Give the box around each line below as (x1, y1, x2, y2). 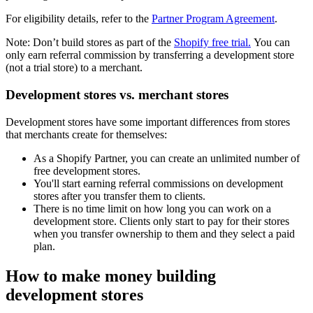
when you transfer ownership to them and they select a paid (34, 227, 295, 240)
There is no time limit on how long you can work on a (34, 202, 271, 214)
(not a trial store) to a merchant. (6, 61, 143, 74)
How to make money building (6, 266, 216, 285)
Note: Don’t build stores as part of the (6, 36, 174, 49)
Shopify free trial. (174, 36, 251, 49)
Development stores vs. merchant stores (6, 87, 228, 103)
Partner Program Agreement (152, 13, 275, 25)
